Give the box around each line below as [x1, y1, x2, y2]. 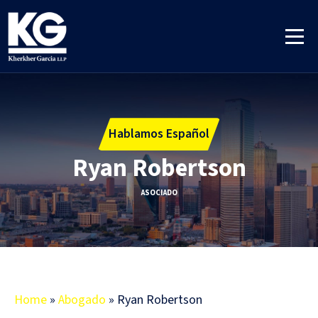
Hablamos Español [109, 125, 209, 143]
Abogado [58, 291, 106, 309]
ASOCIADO [141, 187, 177, 199]
